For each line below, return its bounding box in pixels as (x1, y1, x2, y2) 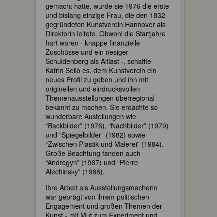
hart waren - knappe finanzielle (46, 38, 140, 47)
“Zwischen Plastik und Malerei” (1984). (46, 139, 164, 149)
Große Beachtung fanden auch (46, 148, 140, 158)
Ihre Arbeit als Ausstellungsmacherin (46, 183, 157, 192)
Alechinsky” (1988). (46, 167, 105, 176)
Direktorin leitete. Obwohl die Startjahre (46, 29, 166, 38)
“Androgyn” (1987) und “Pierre (46, 157, 138, 167)
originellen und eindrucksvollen (46, 84, 140, 93)
